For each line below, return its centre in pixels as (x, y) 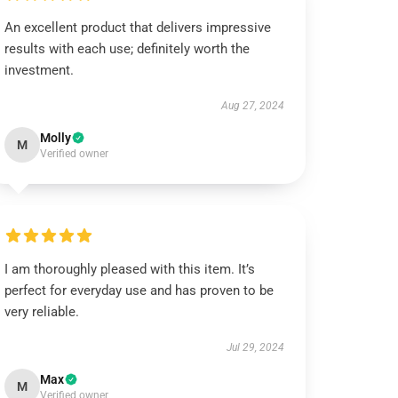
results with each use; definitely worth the (127, 49)
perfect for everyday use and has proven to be (139, 291)
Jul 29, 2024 (255, 347)
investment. (40, 70)
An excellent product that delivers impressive (138, 28)
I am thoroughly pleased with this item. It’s (130, 269)
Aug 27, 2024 (252, 106)
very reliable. (42, 312)
